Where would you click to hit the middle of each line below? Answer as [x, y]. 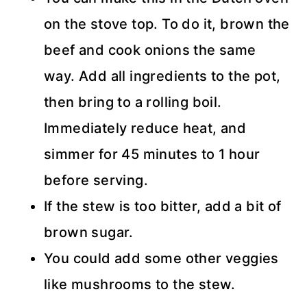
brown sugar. [89, 232]
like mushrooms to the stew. [140, 284]
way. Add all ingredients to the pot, [162, 76]
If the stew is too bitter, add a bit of [163, 206]
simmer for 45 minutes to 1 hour [152, 154]
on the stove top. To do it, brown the [167, 24]
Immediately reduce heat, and [145, 128]
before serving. [96, 180]
